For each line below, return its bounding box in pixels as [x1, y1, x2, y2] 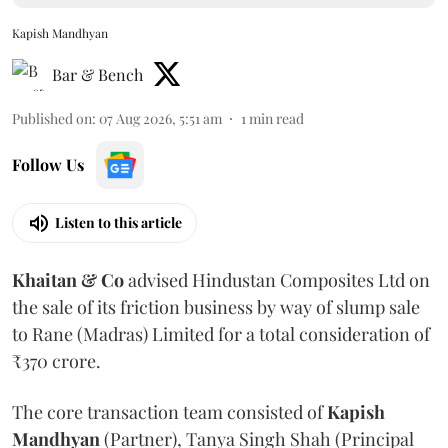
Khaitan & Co [12, 267, 124, 292]
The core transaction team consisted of [12, 399, 327, 424]
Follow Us [12, 153, 84, 175]
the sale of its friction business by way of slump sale [12, 294, 420, 319]
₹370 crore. [12, 348, 105, 373]
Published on [12, 108, 92, 128]
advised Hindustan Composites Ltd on [124, 267, 430, 292]
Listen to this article [55, 213, 182, 232]
